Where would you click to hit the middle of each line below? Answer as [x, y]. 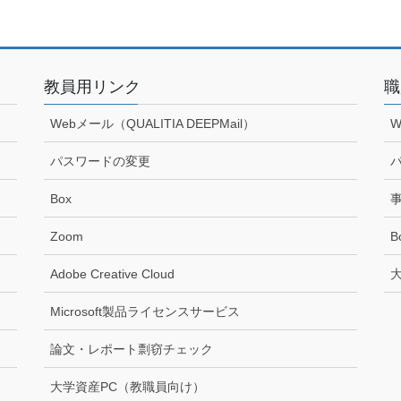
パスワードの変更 [100, 161]
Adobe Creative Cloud [112, 273]
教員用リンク [92, 86]
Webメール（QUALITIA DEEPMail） [153, 123]
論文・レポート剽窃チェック [132, 349]
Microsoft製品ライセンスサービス [145, 311]
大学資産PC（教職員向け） [128, 386]
